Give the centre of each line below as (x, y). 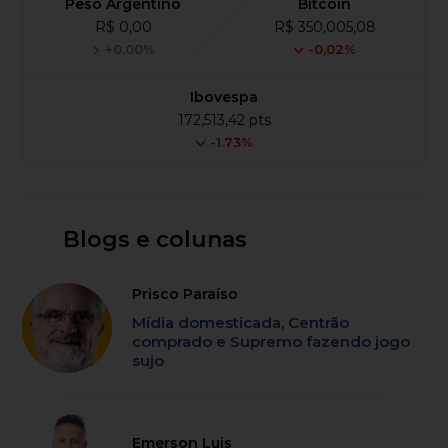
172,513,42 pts (224, 119)
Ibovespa (224, 96)
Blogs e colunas (154, 239)
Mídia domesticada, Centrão (241, 322)
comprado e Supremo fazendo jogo (271, 341)
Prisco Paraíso (185, 293)
